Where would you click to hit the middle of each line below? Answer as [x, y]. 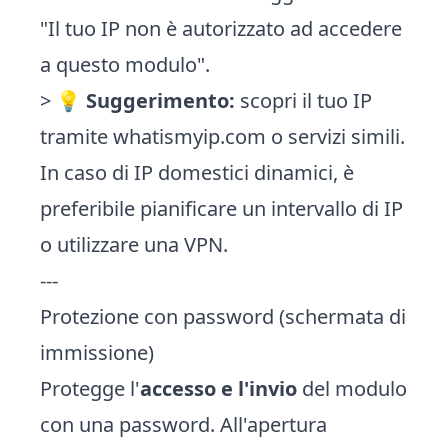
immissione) [97, 352]
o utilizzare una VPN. [134, 244]
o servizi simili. [335, 136]
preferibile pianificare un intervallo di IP [221, 208]
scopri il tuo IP [303, 100]
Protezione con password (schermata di [223, 316]
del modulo [352, 388]
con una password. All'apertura [183, 424]
